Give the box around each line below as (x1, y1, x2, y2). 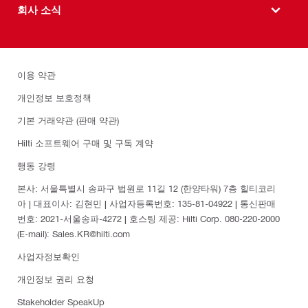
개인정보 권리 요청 (17, 273, 94, 284)
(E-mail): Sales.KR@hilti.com (17, 228, 130, 239)
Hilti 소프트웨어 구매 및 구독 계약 (17, 137, 153, 148)
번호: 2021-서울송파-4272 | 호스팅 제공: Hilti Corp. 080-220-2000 (17, 212, 280, 223)
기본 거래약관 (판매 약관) (17, 114, 119, 125)
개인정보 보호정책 (17, 91, 91, 102)
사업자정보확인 (17, 250, 80, 261)
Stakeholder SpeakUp (17, 296, 104, 307)
